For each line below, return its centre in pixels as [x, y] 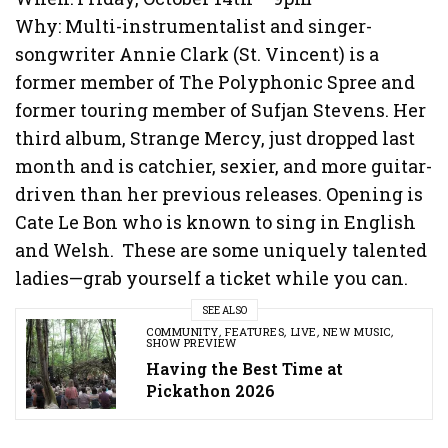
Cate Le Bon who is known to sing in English [216, 222]
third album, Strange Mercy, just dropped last [215, 138]
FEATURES [255, 332]
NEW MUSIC [356, 332]
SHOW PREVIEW [191, 343]
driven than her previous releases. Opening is [219, 194]
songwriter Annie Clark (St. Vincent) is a [197, 54]
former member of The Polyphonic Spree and [215, 82]
